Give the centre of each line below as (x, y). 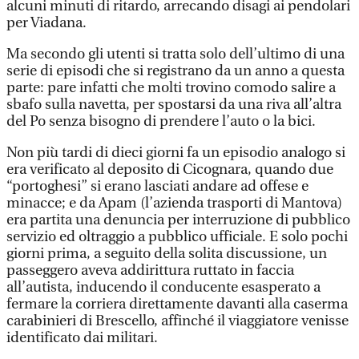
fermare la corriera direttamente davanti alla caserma (177, 304)
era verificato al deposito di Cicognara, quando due (170, 169)
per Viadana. (46, 23)
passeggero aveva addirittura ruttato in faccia (150, 270)
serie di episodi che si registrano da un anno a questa (175, 71)
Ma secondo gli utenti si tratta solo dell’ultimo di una (175, 54)
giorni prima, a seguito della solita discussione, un (167, 254)
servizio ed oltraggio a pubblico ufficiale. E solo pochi (177, 237)
